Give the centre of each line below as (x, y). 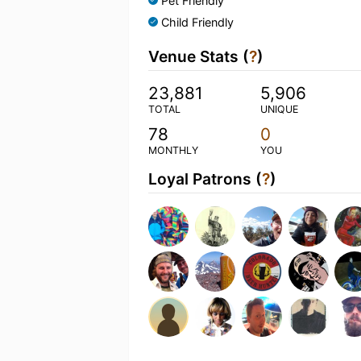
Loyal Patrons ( (205, 179)
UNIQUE (279, 109)
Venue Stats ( (199, 56)
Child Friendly (197, 22)
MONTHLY (173, 150)
